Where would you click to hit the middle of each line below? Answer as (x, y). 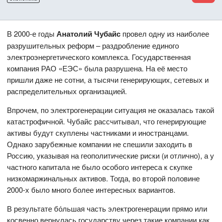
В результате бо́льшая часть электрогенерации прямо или (107, 208)
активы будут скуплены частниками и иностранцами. (98, 132)
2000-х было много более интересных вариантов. (91, 189)
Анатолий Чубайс (89, 33)
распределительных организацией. (67, 91)
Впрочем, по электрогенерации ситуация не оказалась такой (111, 110)
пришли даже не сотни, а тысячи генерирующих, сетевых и (108, 79)
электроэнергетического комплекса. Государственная (99, 56)
